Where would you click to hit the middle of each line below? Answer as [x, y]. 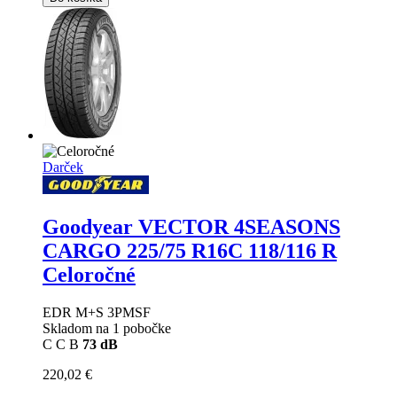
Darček [63, 167]
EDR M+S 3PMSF [97, 312]
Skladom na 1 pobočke [107, 328]
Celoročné [89, 274]
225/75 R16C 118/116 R [232, 250]
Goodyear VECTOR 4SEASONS [191, 226]
